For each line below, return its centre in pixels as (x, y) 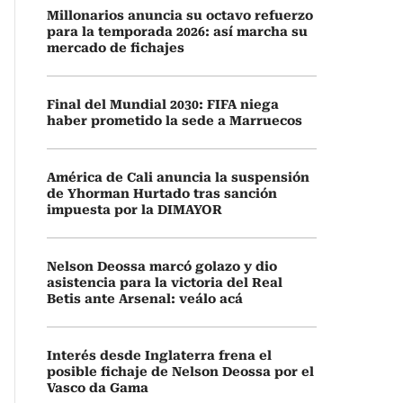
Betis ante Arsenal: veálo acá (145, 299)
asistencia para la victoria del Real (165, 282)
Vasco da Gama (98, 388)
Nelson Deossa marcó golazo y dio (162, 266)
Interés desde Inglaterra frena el (159, 355)
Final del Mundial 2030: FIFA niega (163, 104)
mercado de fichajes (116, 48)
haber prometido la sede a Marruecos (175, 121)
